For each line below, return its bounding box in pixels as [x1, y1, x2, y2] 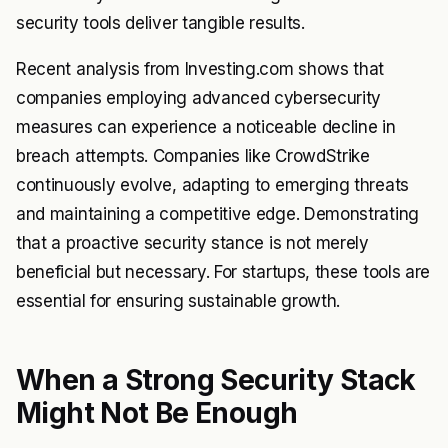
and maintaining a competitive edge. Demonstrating [16, 203, 419, 224]
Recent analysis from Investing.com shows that [16, 58, 385, 79]
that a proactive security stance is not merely [16, 232, 369, 253]
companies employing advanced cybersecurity [16, 87, 382, 108]
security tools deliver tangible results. [16, 12, 305, 33]
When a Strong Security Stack [16, 362, 416, 397]
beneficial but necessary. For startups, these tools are [16, 261, 431, 282]
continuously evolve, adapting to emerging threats [16, 174, 409, 195]
